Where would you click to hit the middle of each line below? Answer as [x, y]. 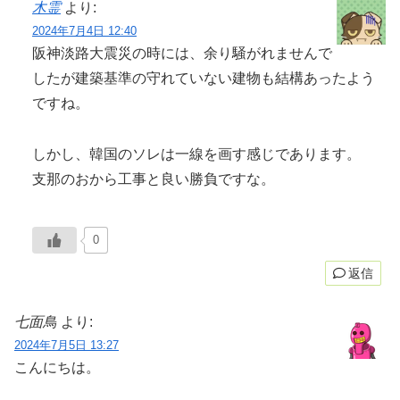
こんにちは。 [57, 368]
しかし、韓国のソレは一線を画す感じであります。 [196, 154]
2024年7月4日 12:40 [84, 30]
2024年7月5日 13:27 [67, 346]
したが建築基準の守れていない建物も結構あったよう [204, 78]
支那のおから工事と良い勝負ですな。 [154, 179]
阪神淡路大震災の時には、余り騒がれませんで [182, 53]
